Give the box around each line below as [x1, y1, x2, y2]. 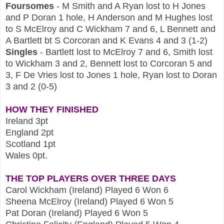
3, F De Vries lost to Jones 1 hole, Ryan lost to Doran [5, 69, 217, 80]
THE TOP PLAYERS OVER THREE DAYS [5, 173, 176, 183]
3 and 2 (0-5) [5, 81, 57, 91]
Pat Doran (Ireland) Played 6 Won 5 [5, 207, 148, 218]
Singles [5, 46, 37, 57]
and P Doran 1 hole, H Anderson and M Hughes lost [5, 12, 212, 22]
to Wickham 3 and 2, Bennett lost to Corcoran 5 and [5, 58, 212, 68]
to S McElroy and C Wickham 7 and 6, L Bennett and [5, 23, 215, 34]
